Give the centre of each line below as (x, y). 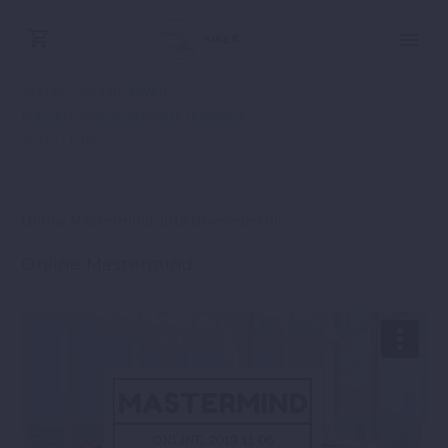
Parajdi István (120, 90)
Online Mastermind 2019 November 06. (153, 220)
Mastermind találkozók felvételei (136, 115)
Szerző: (47, 90)
